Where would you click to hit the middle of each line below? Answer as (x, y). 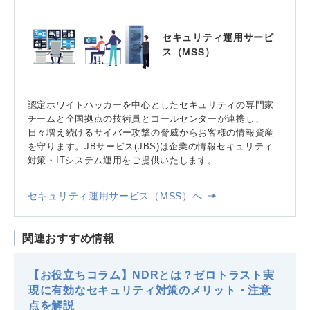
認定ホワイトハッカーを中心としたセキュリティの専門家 (151, 104)
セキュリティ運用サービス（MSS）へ (117, 195)
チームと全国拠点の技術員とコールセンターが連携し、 (146, 118)
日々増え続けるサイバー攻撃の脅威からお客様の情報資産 (151, 132)
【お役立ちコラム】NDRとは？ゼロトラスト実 (152, 275)
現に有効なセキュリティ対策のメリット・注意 (150, 290)
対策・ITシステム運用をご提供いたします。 (122, 160)
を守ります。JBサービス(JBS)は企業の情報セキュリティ (151, 146)
